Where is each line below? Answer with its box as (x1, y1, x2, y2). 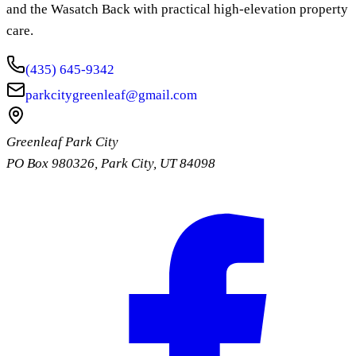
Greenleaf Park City (6, 134, 118, 150)
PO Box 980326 (6, 156, 95, 172)
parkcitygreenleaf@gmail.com (25, 87, 197, 103)
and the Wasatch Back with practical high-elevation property (6, 2, 348, 17)
